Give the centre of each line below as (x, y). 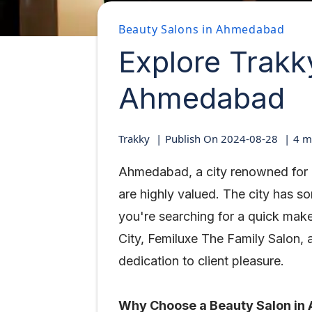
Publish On (193, 139)
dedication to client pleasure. (201, 261)
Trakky (134, 139)
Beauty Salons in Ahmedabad (202, 29)
